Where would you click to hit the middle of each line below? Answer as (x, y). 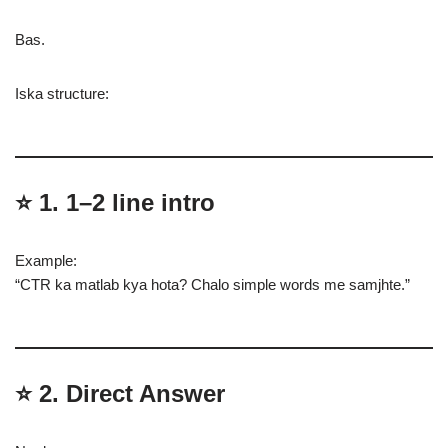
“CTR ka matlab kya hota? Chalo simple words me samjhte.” (212, 284)
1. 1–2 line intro (127, 202)
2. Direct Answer (132, 393)
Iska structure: (62, 93)
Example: (46, 260)
